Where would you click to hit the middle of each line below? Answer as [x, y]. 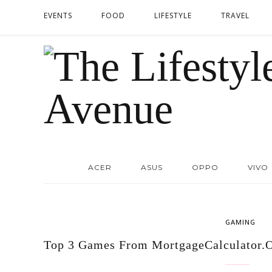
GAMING [240, 222]
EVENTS [58, 15]
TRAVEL [235, 15]
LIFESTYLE [173, 15]
